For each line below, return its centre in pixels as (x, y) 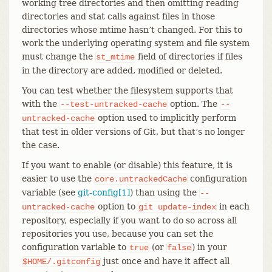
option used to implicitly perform (165, 117)
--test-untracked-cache (113, 104)
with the (40, 104)
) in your (209, 247)
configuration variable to (75, 247)
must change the (58, 56)
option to (116, 206)
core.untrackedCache (141, 179)
